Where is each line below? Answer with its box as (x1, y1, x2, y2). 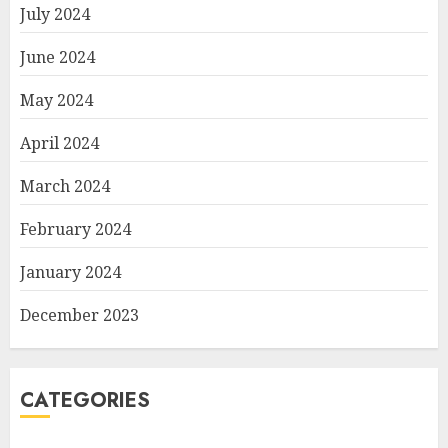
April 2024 (20, 132, 99, 155)
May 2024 (20, 89, 93, 112)
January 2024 (20, 261, 121, 284)
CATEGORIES (20, 386, 150, 416)
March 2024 (20, 175, 110, 198)
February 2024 (20, 218, 131, 241)
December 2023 (20, 304, 139, 327)
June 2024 (20, 46, 95, 69)
